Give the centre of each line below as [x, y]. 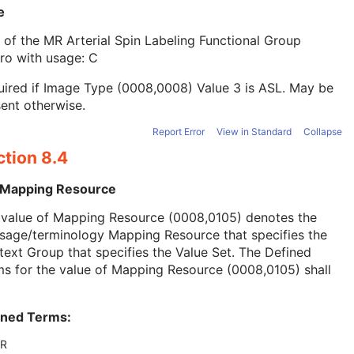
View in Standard [254, 132]
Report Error [179, 132]
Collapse [323, 132]
